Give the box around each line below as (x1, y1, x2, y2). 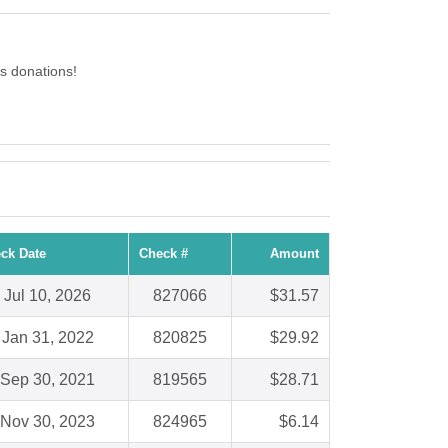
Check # (139, 246, 188, 262)
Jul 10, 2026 (4, 287, 91, 305)
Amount (270, 246, 319, 262)
